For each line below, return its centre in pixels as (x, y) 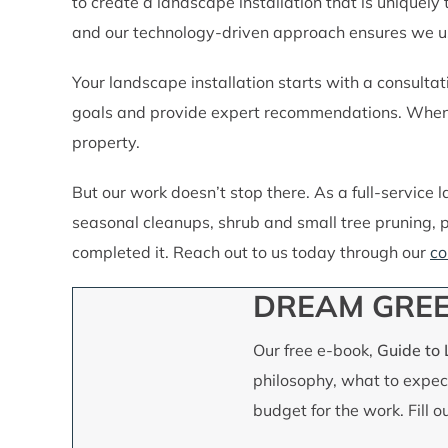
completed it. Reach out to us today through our (251, 252)
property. (106, 142)
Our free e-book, (314, 350)
